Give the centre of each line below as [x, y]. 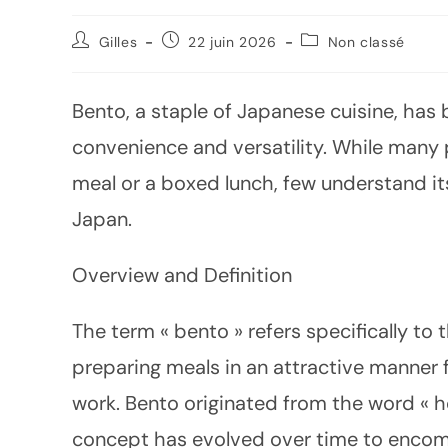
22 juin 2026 [232, 42]
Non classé [366, 42]
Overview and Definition [182, 275]
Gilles [118, 42]
